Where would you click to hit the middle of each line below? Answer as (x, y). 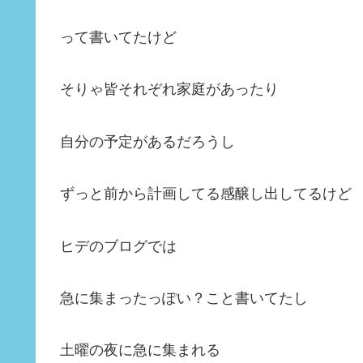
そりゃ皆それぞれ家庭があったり (169, 90)
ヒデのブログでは (118, 246)
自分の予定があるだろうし (147, 141)
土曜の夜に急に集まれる (140, 350)
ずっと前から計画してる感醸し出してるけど (206, 194)
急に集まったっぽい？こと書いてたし (184, 299)
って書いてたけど (118, 38)
